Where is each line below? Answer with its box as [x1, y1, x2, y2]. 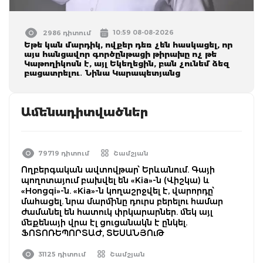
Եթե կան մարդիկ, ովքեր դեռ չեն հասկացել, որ [24, 39, 232, 49]
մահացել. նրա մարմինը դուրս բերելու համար [21, 195, 223, 207]
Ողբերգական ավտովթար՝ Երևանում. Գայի [21, 164, 215, 175]
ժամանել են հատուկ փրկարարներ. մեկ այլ [21, 206, 213, 217]
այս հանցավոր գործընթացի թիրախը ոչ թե [24, 49, 217, 59]
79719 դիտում [38, 149, 89, 157]
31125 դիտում [38, 249, 86, 258]
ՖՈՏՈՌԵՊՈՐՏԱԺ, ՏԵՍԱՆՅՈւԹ [21, 227, 164, 238]
